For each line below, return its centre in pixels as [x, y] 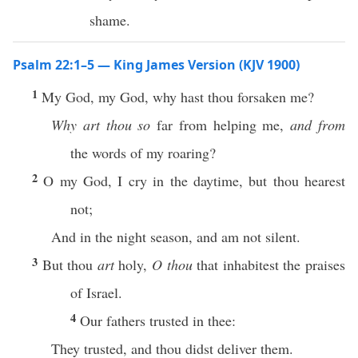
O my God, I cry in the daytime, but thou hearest [195, 181]
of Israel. [96, 292]
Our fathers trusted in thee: [158, 320]
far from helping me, [221, 125]
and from [318, 125]
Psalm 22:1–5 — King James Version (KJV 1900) [156, 65]
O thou [172, 265]
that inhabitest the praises [269, 265]
